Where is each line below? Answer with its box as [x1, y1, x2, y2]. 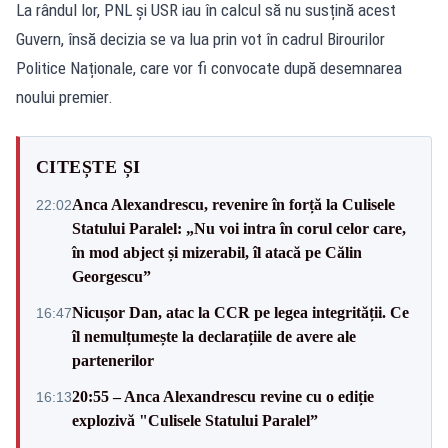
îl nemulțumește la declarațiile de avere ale [72, 327, 356, 345]
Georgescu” [72, 267, 151, 285]
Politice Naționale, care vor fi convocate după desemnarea [16, 57, 402, 78]
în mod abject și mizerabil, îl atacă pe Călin [72, 243, 362, 261]
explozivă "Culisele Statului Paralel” [72, 411, 318, 429]
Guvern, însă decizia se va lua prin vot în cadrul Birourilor [16, 28, 385, 49]
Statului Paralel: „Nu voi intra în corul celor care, [72, 219, 406, 237]
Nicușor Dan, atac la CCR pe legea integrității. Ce [72, 303, 409, 321]
